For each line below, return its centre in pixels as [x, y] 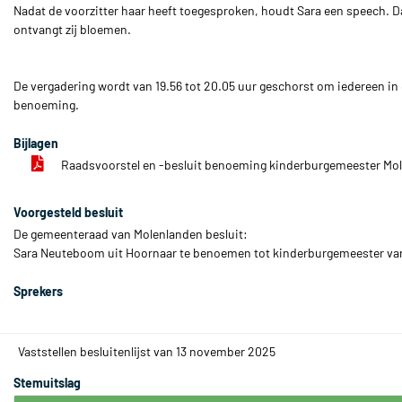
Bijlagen [36, 143]
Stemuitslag [47, 383]
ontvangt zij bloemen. [72, 29]
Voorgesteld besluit [68, 212]
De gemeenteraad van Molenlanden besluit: [131, 234]
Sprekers [38, 291]
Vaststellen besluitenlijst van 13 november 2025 [147, 351]
